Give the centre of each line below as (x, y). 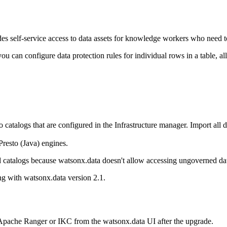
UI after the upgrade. (179, 221)
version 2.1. (86, 177)
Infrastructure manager (150, 125)
